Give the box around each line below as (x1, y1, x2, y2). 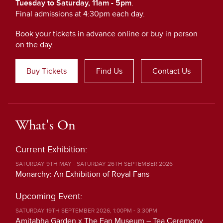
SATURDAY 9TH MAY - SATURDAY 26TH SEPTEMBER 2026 (15, 160, 173, 168)
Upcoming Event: (15, 191, 82, 202)
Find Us (96, 66, 122, 76)
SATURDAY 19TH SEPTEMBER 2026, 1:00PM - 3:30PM (15, 207, 157, 215)
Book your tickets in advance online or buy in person (15, 29, 198, 39)
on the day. (15, 40, 54, 50)
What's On (15, 116, 76, 134)
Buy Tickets (26, 66, 67, 76)
